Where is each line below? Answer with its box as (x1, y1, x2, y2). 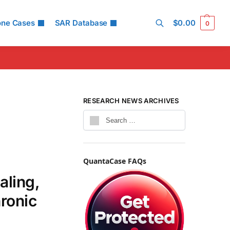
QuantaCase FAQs (83, 156, 147, 166)
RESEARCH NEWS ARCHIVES (83, 97, 179, 105)
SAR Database (54, 18, 108, 28)
